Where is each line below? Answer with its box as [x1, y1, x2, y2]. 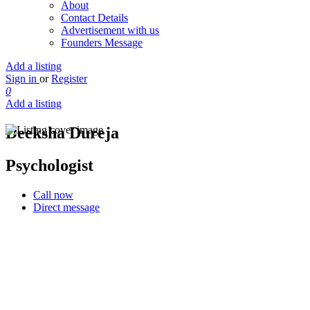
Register [51, 73, 87, 84]
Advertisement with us [61, 24, 159, 36]
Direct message [33, 201, 100, 213]
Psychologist [6, 156, 93, 174]
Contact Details [61, 12, 128, 24]
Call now [33, 188, 73, 201]
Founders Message [61, 37, 143, 48]
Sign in [6, 73, 39, 84]
